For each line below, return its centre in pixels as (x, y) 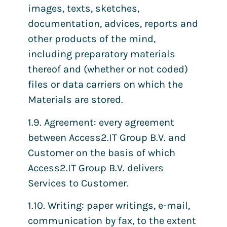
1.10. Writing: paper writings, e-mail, (109, 206)
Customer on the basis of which (102, 153)
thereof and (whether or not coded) (108, 69)
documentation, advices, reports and (113, 24)
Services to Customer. (78, 183)
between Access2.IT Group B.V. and (107, 137)
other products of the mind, (92, 39)
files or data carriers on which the (105, 85)
